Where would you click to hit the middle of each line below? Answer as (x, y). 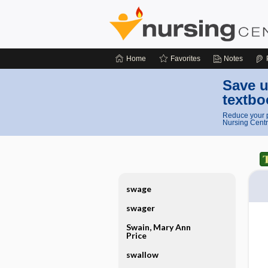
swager (140, 208)
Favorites (185, 59)
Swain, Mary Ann (158, 227)
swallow (142, 255)
